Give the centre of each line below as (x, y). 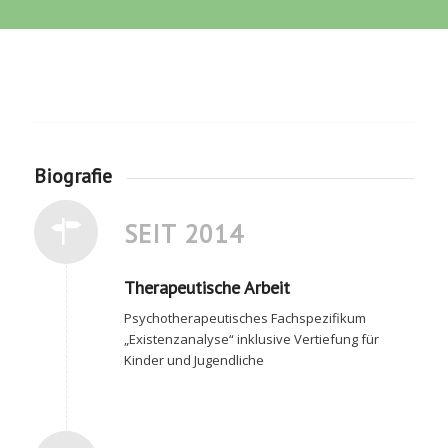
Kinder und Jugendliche (193, 360)
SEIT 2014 (183, 234)
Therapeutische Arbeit (206, 288)
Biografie (72, 176)
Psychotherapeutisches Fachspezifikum (244, 318)
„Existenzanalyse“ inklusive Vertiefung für (251, 339)
